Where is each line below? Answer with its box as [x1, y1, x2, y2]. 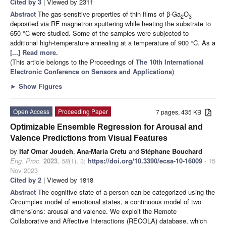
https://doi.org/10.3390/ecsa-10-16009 [88, 155, 202, 165]
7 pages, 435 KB [156, 107, 206, 116]
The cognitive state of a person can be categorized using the [38, 187, 215, 197]
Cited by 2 [10, 175, 41, 185]
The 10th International [136, 56, 204, 67]
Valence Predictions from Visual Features [10, 133, 167, 142]
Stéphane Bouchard [141, 146, 202, 156]
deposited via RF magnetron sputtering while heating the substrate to [10, 18, 211, 28]
